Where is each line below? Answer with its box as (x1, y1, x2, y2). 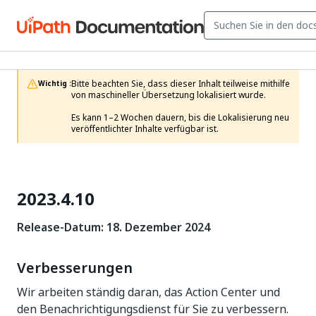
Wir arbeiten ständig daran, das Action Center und (17, 284, 280, 300)
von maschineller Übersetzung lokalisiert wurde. (71, 89, 266, 102)
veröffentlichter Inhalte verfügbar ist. (71, 123, 219, 135)
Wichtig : (38, 78, 71, 89)
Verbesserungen (17, 257, 133, 279)
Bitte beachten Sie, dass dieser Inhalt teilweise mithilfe (71, 78, 290, 90)
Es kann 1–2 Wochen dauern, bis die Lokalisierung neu (71, 111, 289, 124)
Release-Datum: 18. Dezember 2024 (17, 219, 210, 236)
